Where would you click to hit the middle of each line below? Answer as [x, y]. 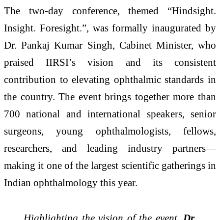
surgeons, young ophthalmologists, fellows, [110, 131]
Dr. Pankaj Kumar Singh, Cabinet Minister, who [110, 45]
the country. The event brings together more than [110, 97]
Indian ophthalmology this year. [71, 183]
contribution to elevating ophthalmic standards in [110, 80]
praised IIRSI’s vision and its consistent [110, 62]
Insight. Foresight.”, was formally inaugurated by [110, 28]
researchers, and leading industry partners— [110, 148]
